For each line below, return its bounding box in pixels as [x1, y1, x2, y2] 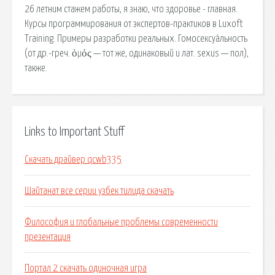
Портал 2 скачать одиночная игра [25, 263, 147, 274]
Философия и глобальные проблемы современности [25, 217, 218, 228]
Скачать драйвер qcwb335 [25, 155, 122, 165]
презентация [25, 232, 71, 242]
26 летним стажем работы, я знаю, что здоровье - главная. [25, 4, 238, 14]
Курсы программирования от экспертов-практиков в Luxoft [25, 18, 242, 29]
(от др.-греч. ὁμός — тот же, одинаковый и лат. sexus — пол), [25, 48, 249, 58]
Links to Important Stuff [25, 125, 124, 138]
